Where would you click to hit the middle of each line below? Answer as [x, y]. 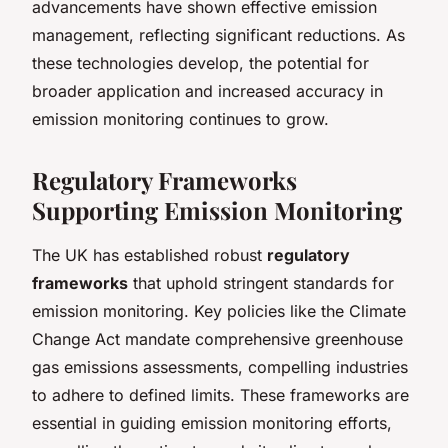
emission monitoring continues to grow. [180, 118]
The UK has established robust [149, 254]
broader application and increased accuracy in [207, 90]
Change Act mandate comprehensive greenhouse [217, 338]
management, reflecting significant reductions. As [218, 34]
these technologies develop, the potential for [200, 62]
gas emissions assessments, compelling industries [220, 366]
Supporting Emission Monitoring [217, 209]
